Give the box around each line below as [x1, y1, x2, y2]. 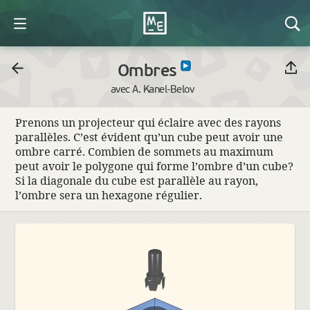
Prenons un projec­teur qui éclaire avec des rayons [15, 114, 281, 130]
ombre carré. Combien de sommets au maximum [15, 143, 273, 159]
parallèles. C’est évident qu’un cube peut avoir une [15, 129, 283, 145]
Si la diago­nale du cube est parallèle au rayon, [15, 172, 258, 188]
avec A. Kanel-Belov [110, 82, 194, 95]
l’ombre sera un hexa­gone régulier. [15, 187, 202, 203]
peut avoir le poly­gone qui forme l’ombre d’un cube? [15, 158, 293, 174]
